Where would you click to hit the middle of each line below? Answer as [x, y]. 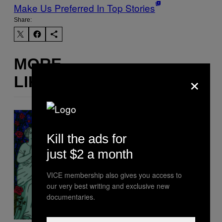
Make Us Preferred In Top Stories [84, 8]
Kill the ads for [87, 139]
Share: [23, 20]
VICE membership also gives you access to [114, 175]
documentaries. [71, 196]
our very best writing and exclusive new [108, 186]
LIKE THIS [52, 82]
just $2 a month [90, 154]
